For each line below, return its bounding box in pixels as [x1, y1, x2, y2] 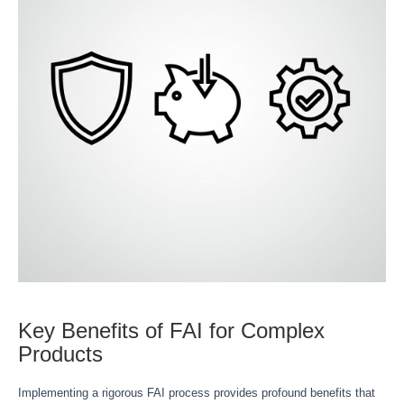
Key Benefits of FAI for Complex [18, 318, 325, 343]
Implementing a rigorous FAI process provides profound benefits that [18, 386, 375, 399]
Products [18, 342, 103, 366]
